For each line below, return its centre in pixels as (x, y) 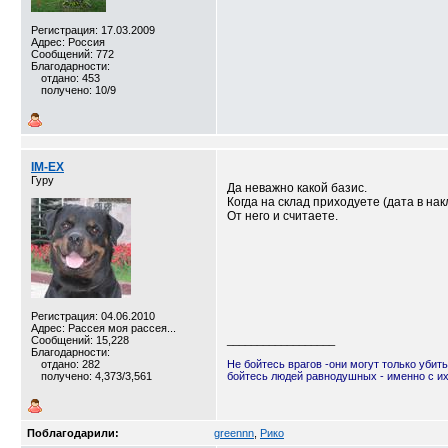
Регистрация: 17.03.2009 (93, 30)
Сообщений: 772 (72, 54)
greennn (234, 433)
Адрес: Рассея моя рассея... (103, 328)
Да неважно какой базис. (297, 188)
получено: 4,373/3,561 (96, 376)
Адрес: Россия (68, 42)
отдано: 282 (70, 364)
